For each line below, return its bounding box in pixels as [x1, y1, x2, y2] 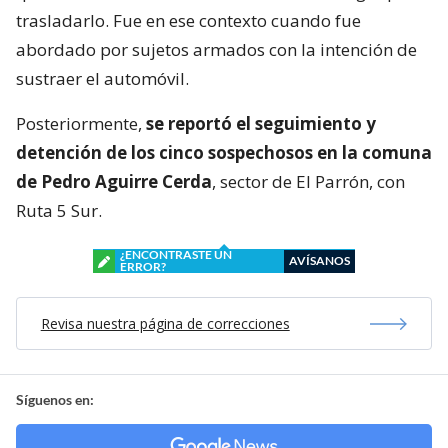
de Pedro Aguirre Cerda [16, 170, 212, 194]
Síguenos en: [16, 391, 94, 409]
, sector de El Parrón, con [212, 170, 405, 194]
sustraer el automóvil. [16, 67, 189, 91]
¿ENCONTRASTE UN [120, 247, 232, 263]
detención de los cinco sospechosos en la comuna [16, 141, 432, 165]
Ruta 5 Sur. [16, 199, 102, 223]
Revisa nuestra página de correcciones [40, 314, 290, 334]
